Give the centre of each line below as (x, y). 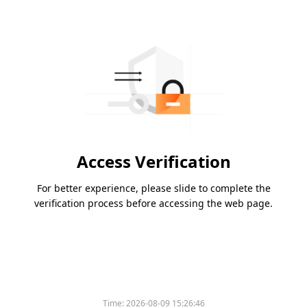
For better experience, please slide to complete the (153, 188)
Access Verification (153, 162)
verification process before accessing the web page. (153, 204)
